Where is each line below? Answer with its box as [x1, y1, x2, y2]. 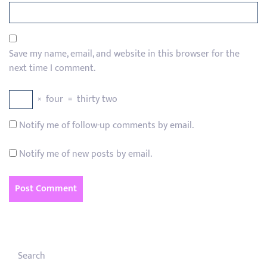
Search [18, 248, 45, 264]
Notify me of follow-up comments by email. [19, 117, 194, 133]
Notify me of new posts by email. [19, 146, 152, 162]
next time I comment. [9, 60, 95, 76]
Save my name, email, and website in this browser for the [9, 46, 240, 62]
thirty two [77, 91, 117, 107]
